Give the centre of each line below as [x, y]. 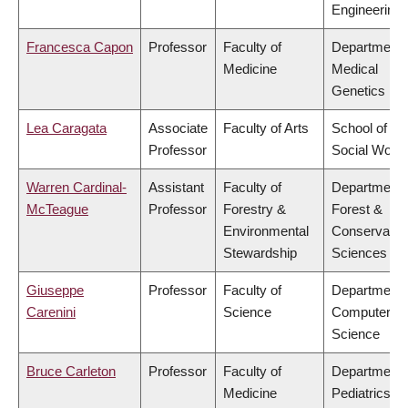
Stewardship [260, 253]
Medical [355, 69]
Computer [361, 312]
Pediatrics [361, 393]
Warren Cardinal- [76, 188]
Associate [178, 128]
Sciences [359, 253]
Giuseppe [55, 291]
